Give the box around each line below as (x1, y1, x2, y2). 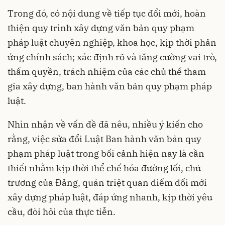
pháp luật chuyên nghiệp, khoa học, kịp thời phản (8, 36, 216, 48)
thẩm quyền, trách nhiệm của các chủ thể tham (8, 65, 206, 77)
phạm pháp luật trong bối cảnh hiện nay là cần (8, 147, 204, 159)
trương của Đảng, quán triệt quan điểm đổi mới (8, 176, 207, 188)
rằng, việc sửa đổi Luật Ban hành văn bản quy (8, 133, 201, 145)
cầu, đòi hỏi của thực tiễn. (8, 205, 116, 217)
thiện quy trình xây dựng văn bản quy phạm (8, 22, 194, 34)
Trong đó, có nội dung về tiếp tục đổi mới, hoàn (8, 7, 206, 19)
